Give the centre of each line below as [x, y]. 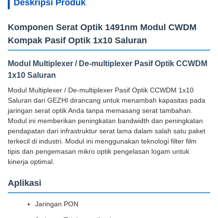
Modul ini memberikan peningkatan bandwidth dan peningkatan [105, 121]
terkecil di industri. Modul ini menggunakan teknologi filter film [102, 141]
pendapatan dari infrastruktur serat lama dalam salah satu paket [107, 131]
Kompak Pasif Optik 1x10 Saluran [77, 40]
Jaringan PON [57, 204]
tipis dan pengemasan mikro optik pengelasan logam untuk [99, 151]
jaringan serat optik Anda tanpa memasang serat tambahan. [100, 110]
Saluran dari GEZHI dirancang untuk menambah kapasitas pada [107, 100]
